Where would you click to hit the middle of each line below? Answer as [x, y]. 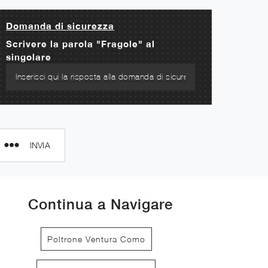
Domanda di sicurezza [60, 25]
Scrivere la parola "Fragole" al [80, 43]
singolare [29, 57]
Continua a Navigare [100, 204]
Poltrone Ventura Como [96, 239]
